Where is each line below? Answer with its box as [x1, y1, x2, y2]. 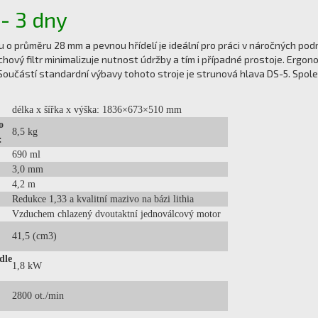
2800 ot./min [12, 290, 64, 301]
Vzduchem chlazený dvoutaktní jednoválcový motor [12, 209, 221, 219]
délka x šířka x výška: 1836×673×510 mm [12, 104, 182, 115]
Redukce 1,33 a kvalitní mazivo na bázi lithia [12, 194, 194, 204]
